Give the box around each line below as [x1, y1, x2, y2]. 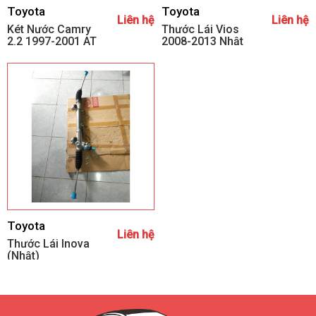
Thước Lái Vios [162, 22, 239, 36]
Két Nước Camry [7, 22, 91, 36]
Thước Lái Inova [7, 236, 90, 250]
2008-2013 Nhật [162, 34, 243, 48]
